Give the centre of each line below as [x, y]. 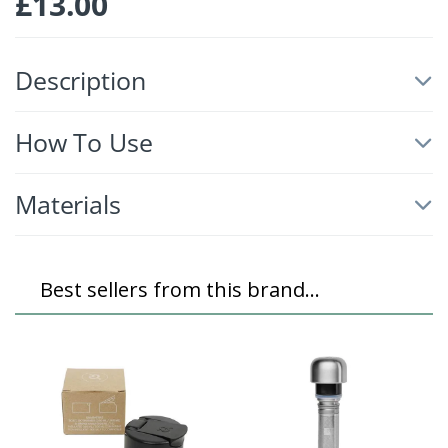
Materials [68, 203]
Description [80, 79]
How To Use [84, 141]
